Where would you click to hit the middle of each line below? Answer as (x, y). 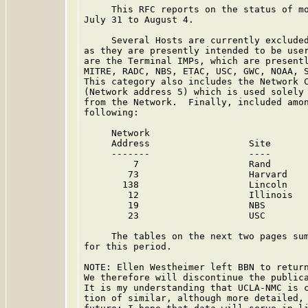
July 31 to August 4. (139, 20)
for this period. (128, 246)
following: (111, 112)
